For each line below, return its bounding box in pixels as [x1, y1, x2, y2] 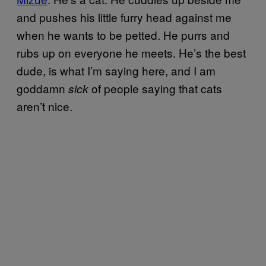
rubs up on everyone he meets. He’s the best [17, 44, 246, 61]
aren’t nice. [17, 97, 72, 114]
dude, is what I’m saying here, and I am [17, 62, 216, 78]
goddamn [17, 80, 68, 96]
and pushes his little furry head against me [17, 8, 232, 25]
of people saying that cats [88, 80, 222, 96]
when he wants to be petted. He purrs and [17, 26, 230, 43]
